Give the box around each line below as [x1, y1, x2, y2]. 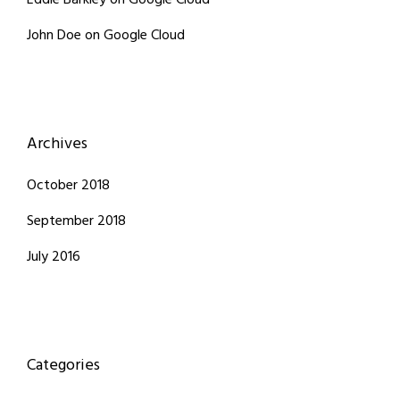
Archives [27, 131, 87, 157]
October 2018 [27, 174, 110, 197]
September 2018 [27, 210, 126, 233]
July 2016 [27, 246, 80, 269]
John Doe [27, 24, 81, 47]
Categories [27, 353, 100, 379]
